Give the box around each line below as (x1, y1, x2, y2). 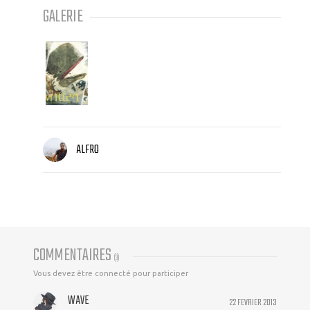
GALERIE (43, 3, 83, 30)
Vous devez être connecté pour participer (33, 269, 188, 278)
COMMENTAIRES (33, 242, 114, 270)
